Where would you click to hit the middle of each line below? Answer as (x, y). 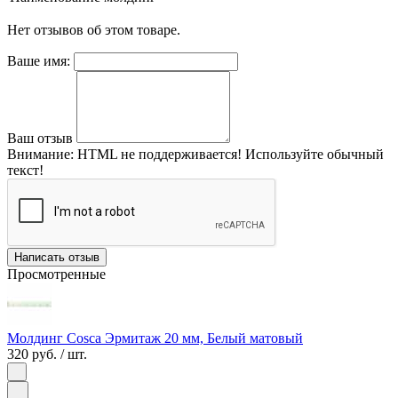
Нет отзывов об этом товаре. (94, 30)
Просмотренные (56, 275)
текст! (25, 171)
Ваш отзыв (40, 139)
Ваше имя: (39, 61)
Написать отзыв (57, 258)
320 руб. (32, 354)
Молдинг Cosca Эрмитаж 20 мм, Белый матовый (155, 338)
